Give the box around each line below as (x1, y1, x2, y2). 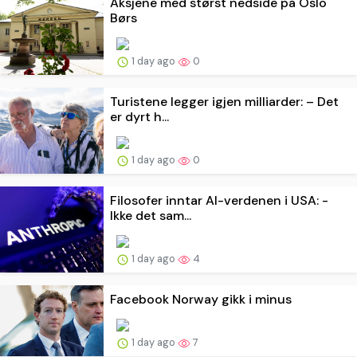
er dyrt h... (110, 108, 169, 125)
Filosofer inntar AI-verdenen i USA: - (110, 191, 328, 209)
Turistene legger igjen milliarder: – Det (110, 92, 339, 110)
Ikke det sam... (110, 206, 191, 224)
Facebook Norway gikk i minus (110, 290, 292, 308)
